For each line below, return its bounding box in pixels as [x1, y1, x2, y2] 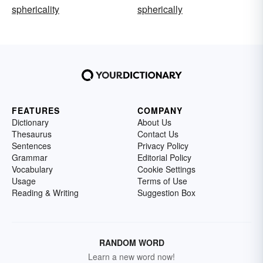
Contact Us [137, 128, 178, 140]
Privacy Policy [137, 140, 188, 152]
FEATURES [12, 104, 60, 117]
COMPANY [137, 104, 183, 117]
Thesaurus [12, 128, 52, 140]
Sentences [12, 140, 51, 152]
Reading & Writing [12, 187, 79, 199]
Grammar [12, 151, 48, 164]
